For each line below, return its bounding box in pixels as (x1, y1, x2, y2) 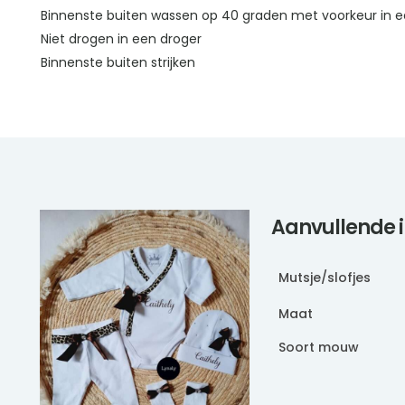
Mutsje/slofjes (278, 268, 371, 287)
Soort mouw (278, 338, 359, 357)
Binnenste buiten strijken (40, 53, 195, 72)
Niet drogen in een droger (40, 30, 202, 49)
